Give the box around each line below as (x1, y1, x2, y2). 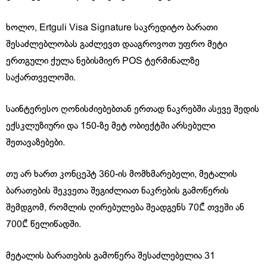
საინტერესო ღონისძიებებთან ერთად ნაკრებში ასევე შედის (6, 104, 259, 114)
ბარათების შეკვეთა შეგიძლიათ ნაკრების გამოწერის (6, 186, 229, 195)
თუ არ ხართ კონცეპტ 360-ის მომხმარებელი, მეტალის (6, 169, 237, 179)
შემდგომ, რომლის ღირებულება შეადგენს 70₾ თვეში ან (6, 203, 244, 212)
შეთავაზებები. (6, 138, 65, 147)
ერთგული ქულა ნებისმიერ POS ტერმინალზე (6, 56, 200, 66)
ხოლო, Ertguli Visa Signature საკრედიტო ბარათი (6, 23, 218, 32)
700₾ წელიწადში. (6, 219, 81, 229)
